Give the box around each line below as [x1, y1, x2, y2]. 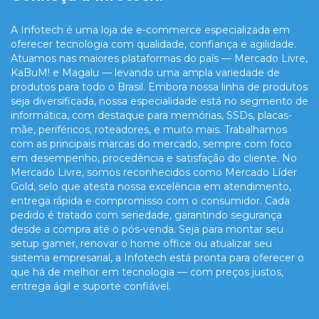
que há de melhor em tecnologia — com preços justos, [11, 266, 283, 279]
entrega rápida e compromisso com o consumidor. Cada [11, 194, 290, 208]
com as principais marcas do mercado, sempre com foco [11, 137, 292, 151]
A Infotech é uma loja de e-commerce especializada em [11, 23, 290, 37]
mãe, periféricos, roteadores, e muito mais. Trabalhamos [11, 123, 287, 137]
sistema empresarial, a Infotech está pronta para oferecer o [11, 251, 304, 265]
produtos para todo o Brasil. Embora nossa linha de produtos [11, 80, 308, 94]
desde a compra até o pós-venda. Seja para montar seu [11, 223, 283, 236]
